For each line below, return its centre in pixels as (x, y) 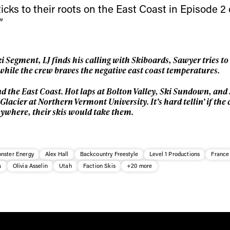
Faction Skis (99, 166)
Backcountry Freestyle (109, 154)
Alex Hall (57, 154)
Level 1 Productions (175, 154)
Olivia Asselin (30, 166)
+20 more (140, 166)
